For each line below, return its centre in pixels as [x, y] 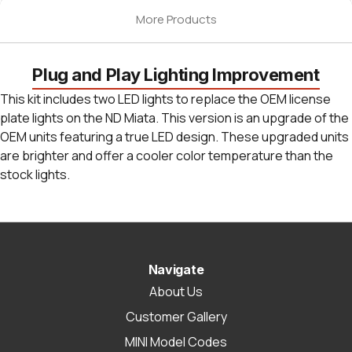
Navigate [176, 269]
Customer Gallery [176, 316]
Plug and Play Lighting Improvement [176, 74]
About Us [176, 291]
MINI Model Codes [176, 341]
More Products [176, 19]
